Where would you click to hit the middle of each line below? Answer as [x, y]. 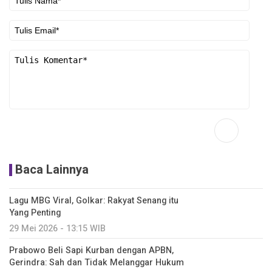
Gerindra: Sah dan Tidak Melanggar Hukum [97, 263]
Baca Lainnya [52, 170]
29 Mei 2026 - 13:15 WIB [57, 229]
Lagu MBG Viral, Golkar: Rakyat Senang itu [94, 201]
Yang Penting [35, 213]
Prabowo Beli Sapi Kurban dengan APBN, [91, 251]
